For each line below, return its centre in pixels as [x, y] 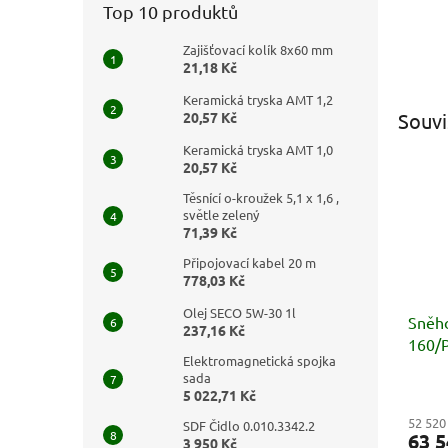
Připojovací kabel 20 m [249, 262]
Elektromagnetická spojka [259, 360]
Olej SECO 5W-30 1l [239, 312]
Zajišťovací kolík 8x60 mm [258, 49]
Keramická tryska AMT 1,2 [258, 99]
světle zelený [221, 214]
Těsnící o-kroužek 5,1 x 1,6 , [261, 197]
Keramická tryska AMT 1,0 [258, 149]
